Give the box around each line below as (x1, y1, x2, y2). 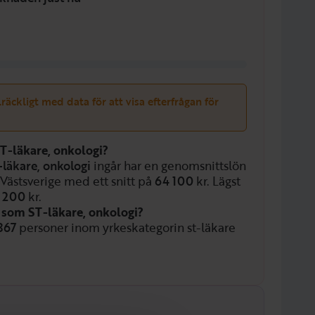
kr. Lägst (193, 172, 240, 190)
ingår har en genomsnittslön (91, 157, 246, 174)
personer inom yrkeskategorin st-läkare (16, 219, 236, 236)
